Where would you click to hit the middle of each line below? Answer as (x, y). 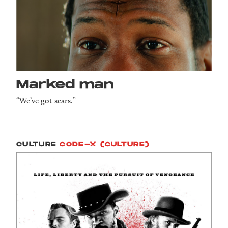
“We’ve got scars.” (46, 100)
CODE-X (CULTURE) (105, 144)
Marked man (65, 84)
